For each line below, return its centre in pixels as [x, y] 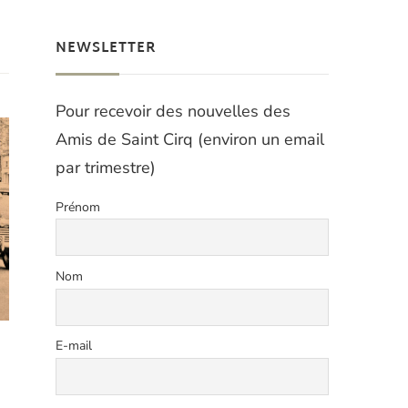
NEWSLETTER [106, 48]
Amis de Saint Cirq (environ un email [190, 139]
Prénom [78, 207]
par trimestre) [106, 167]
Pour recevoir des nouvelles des [173, 111]
